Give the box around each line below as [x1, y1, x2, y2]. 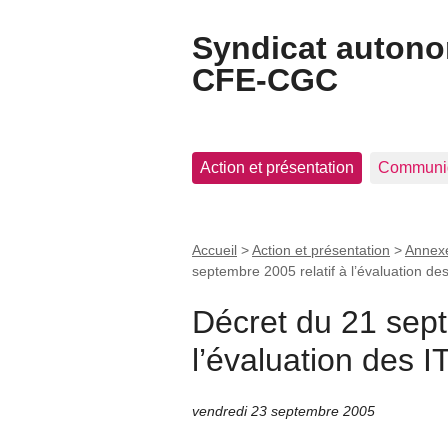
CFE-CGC [192, 62, 338, 98]
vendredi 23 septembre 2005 [192, 402, 375, 419]
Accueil [192, 241, 237, 258]
